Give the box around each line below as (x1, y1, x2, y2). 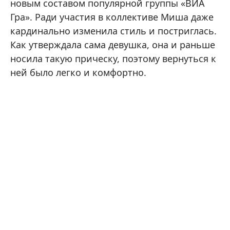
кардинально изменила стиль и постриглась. (10, 24, 217, 37)
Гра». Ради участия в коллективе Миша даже (10, 10, 214, 23)
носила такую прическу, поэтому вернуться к (10, 52, 216, 65)
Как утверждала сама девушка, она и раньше (10, 38, 215, 51)
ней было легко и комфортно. (10, 66, 146, 79)
